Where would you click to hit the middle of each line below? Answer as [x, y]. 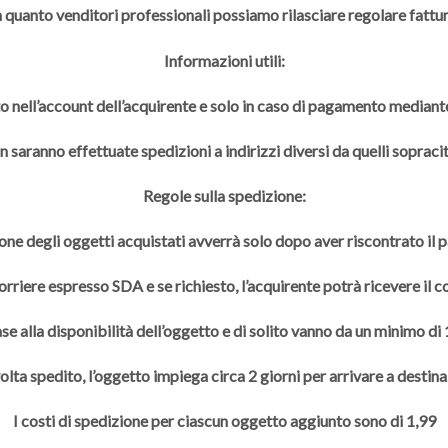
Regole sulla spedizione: [224, 195]
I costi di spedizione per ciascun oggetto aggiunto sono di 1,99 [224, 420]
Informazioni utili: [224, 60]
